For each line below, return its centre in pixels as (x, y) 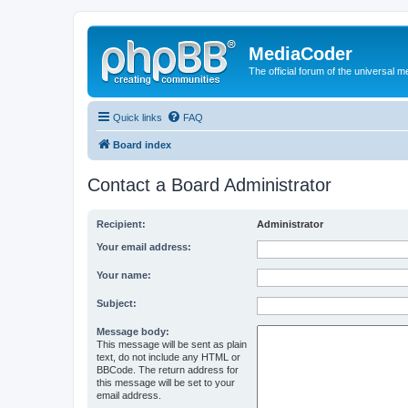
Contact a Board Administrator (209, 184)
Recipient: (121, 224)
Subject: (117, 303)
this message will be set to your (166, 382)
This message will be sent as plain (172, 344)
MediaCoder (301, 54)
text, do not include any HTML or (168, 357)
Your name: (124, 275)
